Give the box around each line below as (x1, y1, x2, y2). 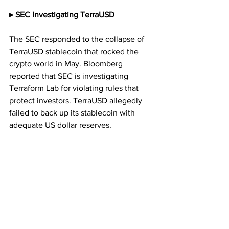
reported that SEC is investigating (9, 71, 130, 80)
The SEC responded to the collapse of (9, 34, 146, 43)
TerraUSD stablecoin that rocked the (9, 47, 141, 56)
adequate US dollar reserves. (9, 120, 111, 129)
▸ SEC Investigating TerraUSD (9, 10, 114, 19)
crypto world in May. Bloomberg (9, 59, 125, 68)
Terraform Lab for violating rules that (9, 83, 141, 93)
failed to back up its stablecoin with (9, 108, 137, 117)
